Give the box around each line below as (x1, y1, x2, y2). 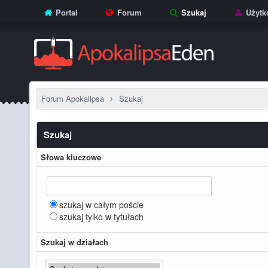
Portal (53, 7, 78, 18)
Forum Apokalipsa (41, 93, 104, 104)
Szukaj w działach (41, 236, 108, 248)
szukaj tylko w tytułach (59, 211, 144, 223)
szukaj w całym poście (59, 199, 144, 211)
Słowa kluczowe (41, 151, 101, 163)
